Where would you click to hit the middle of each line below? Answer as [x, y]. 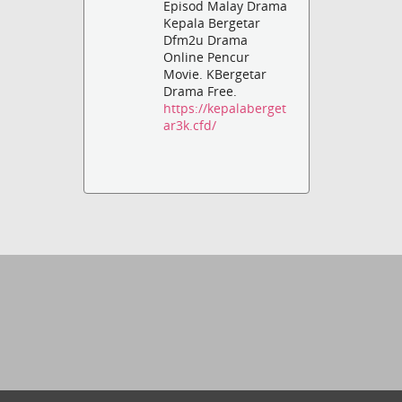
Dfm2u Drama [206, 40]
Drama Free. [201, 92]
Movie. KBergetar [215, 74]
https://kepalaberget [225, 109]
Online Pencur [207, 57]
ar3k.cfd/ [190, 126]
